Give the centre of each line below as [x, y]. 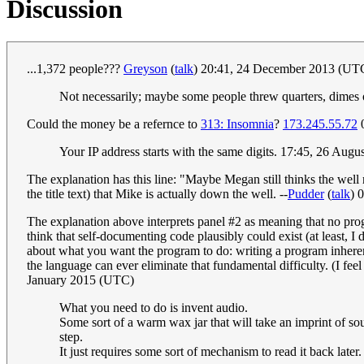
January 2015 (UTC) [80, 280]
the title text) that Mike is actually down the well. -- [157, 194]
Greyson [145, 69]
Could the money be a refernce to [114, 124]
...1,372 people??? [75, 69]
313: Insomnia [237, 124]
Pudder [306, 194]
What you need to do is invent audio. [154, 308]
